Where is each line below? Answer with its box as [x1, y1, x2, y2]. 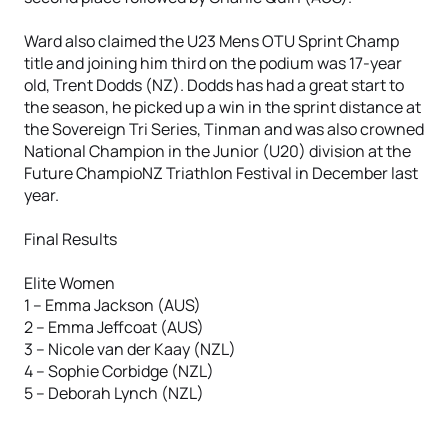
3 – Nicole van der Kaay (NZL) [24, 338, 236, 360]
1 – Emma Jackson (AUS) [24, 294, 201, 316]
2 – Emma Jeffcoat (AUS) [24, 316, 204, 338]
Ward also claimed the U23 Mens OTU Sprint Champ [24, 30, 399, 52]
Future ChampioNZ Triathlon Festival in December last [24, 162, 418, 184]
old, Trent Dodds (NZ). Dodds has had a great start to [24, 74, 404, 96]
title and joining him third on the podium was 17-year [24, 52, 402, 74]
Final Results [24, 228, 117, 250]
